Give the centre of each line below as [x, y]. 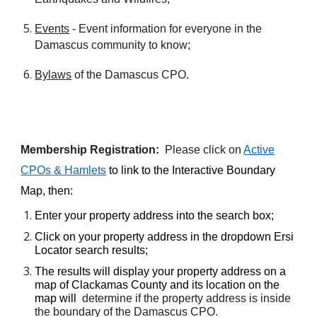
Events [52, 29]
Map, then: [47, 191]
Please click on [201, 150]
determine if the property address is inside [187, 298]
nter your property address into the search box [157, 215]
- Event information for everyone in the [166, 29]
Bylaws [53, 75]
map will [59, 298]
